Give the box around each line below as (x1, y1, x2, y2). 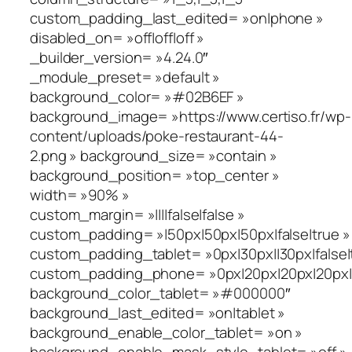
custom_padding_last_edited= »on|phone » (30, 8, 324, 29)
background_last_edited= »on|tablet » (30, 302, 286, 324)
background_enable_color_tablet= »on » (30, 322, 303, 343)
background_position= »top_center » (30, 165, 280, 186)
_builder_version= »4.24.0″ (30, 47, 209, 68)
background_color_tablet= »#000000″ (30, 283, 291, 304)
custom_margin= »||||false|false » (30, 204, 245, 225)
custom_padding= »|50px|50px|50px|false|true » (30, 224, 350, 245)
